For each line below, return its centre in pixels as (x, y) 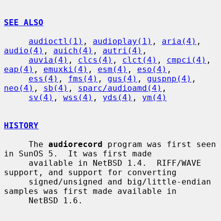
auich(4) (73, 50)
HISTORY (21, 125)
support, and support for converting (90, 172)
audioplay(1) (122, 41)
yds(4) (117, 97)
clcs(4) (95, 60)
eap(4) (19, 69)
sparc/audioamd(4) (120, 88)
